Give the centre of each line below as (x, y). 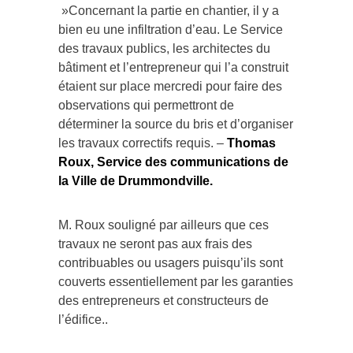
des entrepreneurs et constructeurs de (163, 300)
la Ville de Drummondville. (136, 180)
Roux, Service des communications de (173, 162)
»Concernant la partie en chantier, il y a (169, 10)
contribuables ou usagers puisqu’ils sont (171, 262)
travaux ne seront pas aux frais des (155, 243)
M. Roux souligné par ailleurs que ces (163, 225)
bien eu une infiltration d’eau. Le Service (171, 29)
